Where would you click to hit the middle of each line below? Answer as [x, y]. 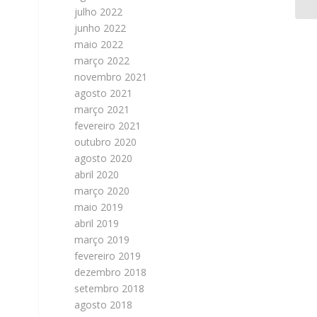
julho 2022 [99, 12]
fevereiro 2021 [108, 126]
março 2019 [102, 240]
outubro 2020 [106, 142]
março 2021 [102, 109]
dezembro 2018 [111, 272]
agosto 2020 [104, 158]
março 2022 [102, 60]
